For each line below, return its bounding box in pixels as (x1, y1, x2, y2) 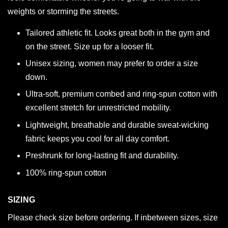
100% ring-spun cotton (25, 168, 106, 177)
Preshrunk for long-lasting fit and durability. (25, 151, 179, 160)
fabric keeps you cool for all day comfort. (25, 134, 169, 143)
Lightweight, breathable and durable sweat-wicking (25, 120, 209, 129)
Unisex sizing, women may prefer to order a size (25, 59, 198, 68)
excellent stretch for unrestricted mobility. (25, 103, 171, 112)
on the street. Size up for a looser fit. (25, 42, 154, 51)
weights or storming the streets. (8, 7, 119, 16)
